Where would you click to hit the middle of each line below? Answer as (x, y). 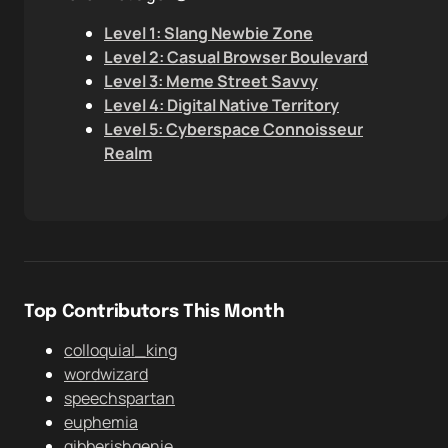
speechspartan (119, 398)
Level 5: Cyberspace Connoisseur (233, 129)
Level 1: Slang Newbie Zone (208, 33)
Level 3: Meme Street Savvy (211, 81)
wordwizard (106, 374)
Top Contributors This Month (154, 312)
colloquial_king (120, 350)
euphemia (101, 422)
